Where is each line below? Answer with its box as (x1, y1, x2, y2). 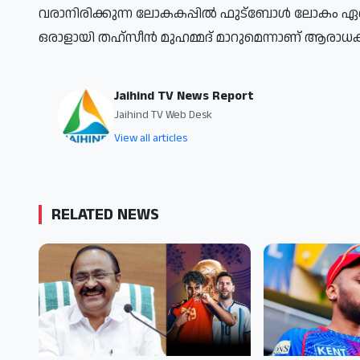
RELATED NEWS (51, 202, 159, 226)
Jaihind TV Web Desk (114, 106, 212, 123)
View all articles (114, 129, 187, 146)
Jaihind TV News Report (114, 86, 253, 105)
